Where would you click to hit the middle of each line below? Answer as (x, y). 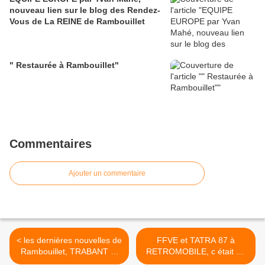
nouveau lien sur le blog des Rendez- (85, 10)
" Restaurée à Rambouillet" (64, 65)
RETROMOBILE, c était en (196, 252)
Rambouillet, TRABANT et (69, 252)
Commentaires (51, 144)
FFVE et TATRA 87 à (196, 240)
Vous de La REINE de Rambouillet (77, 22)
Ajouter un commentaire (107, 174)
